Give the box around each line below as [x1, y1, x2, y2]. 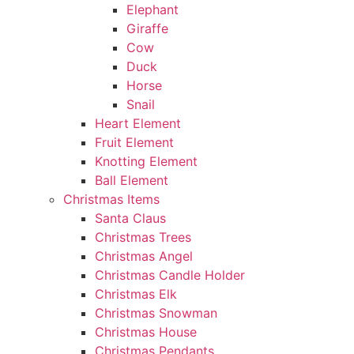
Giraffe [126, 21, 168, 36]
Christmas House [94, 324, 197, 340]
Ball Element [94, 172, 168, 188]
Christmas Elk [94, 286, 177, 302]
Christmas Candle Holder [94, 267, 245, 283]
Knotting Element [94, 153, 198, 169]
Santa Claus [94, 210, 166, 226]
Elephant [126, 2, 179, 17]
